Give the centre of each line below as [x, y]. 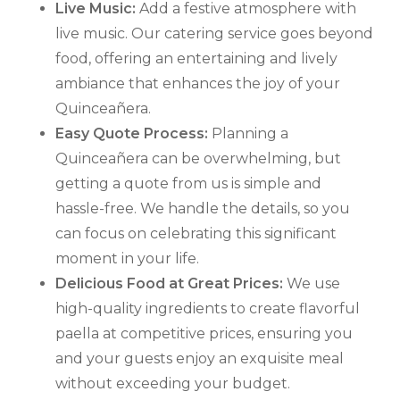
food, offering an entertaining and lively [196, 59]
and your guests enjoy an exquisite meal [200, 359]
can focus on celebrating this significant [196, 234]
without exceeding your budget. [173, 384]
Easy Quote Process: [132, 134]
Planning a [248, 134]
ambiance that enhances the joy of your [198, 84]
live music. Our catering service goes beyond [214, 34]
